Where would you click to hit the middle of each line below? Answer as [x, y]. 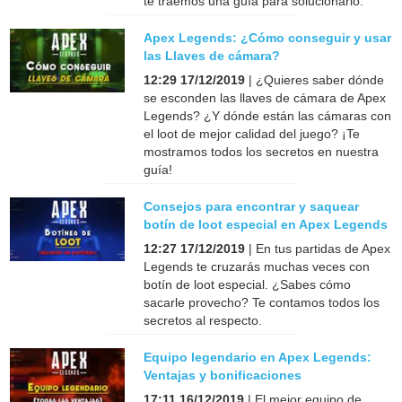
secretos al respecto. [203, 320]
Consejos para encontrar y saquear [252, 206]
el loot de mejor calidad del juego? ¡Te [252, 133]
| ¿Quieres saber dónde [315, 79]
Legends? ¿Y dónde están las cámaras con [268, 115]
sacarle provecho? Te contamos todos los [262, 302]
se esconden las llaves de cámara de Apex [265, 97]
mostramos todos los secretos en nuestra [262, 151]
